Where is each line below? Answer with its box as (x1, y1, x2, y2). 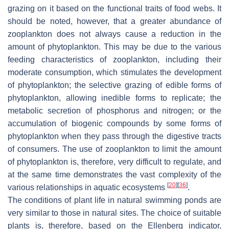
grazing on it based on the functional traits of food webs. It (8, 4, 221, 13)
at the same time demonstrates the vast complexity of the (8, 170, 221, 179)
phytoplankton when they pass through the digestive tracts (8, 132, 221, 141)
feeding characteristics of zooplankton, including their (8, 55, 221, 64)
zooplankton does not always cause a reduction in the (8, 30, 221, 39)
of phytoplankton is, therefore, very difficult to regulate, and (8, 157, 221, 167)
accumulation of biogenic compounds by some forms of (8, 119, 221, 128)
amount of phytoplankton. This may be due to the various (8, 42, 221, 52)
